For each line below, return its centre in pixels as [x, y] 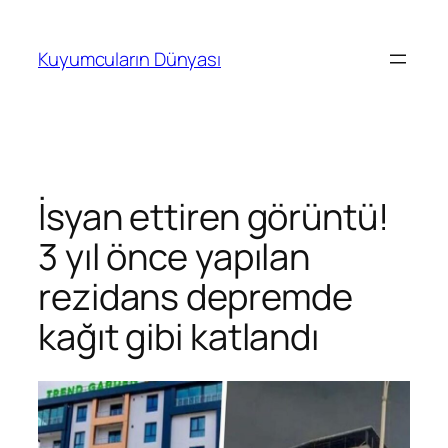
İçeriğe [35, 19]
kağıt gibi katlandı [179, 336]
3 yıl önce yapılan [174, 256]
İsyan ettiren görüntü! [213, 216]
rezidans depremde [196, 296]
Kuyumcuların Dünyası [129, 58]
